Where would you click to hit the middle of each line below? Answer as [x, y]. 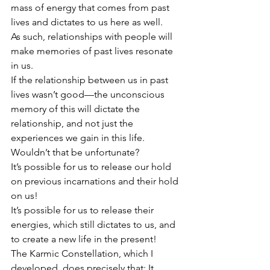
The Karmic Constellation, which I [83, 254]
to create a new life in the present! [84, 239]
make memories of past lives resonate [93, 51]
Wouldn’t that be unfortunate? [75, 152]
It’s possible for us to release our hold [92, 167]
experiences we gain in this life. [78, 138]
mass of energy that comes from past [91, 8]
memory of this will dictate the [77, 109]
